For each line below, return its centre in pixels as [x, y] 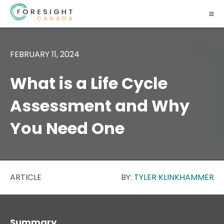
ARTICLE [26, 177]
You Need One [67, 128]
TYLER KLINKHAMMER [174, 177]
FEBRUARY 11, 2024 [45, 54]
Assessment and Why [100, 106]
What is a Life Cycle [89, 83]
